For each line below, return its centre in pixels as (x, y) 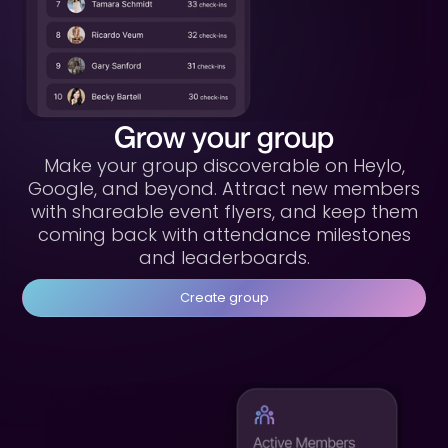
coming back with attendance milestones (224, 234)
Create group (224, 297)
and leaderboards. (224, 257)
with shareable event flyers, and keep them (224, 211)
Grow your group (224, 136)
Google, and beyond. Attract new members (224, 188)
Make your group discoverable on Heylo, (224, 165)
